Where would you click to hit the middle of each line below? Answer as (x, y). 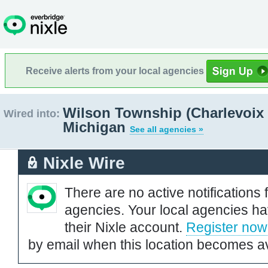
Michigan (96, 127)
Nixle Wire (84, 163)
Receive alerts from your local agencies (116, 71)
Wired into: (32, 114)
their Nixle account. (125, 227)
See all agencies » (167, 129)
